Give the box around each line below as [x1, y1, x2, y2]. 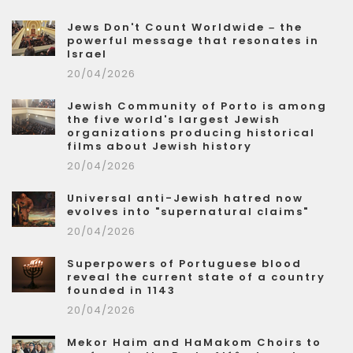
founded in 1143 [67, 283, 176, 299]
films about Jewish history [67, 139, 252, 154]
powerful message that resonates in [67, 33, 319, 49]
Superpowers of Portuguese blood [67, 256, 302, 272]
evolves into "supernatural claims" [67, 204, 309, 220]
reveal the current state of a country [67, 269, 325, 285]
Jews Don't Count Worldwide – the [67, 20, 303, 35]
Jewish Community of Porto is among [67, 98, 327, 114]
